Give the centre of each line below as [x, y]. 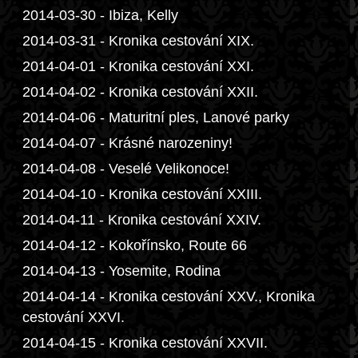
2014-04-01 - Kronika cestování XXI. [138, 66]
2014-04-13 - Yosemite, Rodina [121, 271]
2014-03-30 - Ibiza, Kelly [100, 15]
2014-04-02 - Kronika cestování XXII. [140, 92]
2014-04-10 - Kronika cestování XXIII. [142, 194]
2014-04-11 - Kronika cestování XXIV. [142, 220]
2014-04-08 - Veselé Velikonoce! [126, 169]
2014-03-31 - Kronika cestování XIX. [138, 41]
